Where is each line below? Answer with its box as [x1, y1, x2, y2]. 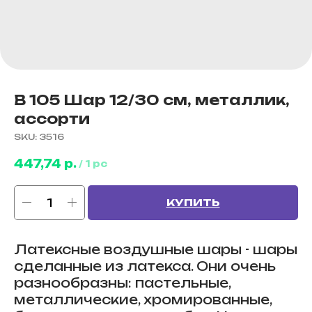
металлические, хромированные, [14, 291, 272, 307]
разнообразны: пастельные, [14, 274, 231, 290]
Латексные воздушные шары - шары [14, 241, 297, 257]
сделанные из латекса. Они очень [14, 258, 276, 274]
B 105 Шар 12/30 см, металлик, [14, 91, 290, 109]
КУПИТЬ [166, 196, 220, 208]
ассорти [14, 110, 90, 127]
